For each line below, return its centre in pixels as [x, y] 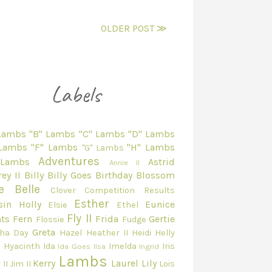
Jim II [20, 264]
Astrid [162, 162]
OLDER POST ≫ [134, 29]
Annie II [124, 163]
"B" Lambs [53, 134]
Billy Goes [70, 175]
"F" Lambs [55, 148]
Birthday [114, 175]
